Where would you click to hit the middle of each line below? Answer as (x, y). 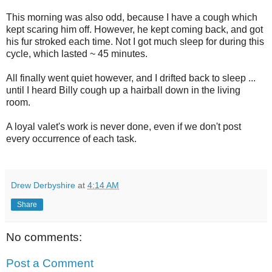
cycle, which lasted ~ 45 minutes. (77, 53)
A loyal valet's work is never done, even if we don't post (124, 126)
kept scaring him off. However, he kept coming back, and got (134, 29)
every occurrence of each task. (71, 138)
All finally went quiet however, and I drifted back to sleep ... (131, 78)
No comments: (44, 237)
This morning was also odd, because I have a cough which (132, 17)
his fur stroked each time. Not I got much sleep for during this (135, 41)
